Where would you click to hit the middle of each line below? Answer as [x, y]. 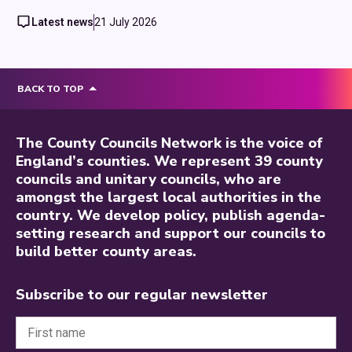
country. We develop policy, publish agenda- [170, 215]
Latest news [62, 22]
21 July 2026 [126, 22]
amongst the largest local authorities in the [169, 197]
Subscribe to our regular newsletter [142, 294]
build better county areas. [106, 251]
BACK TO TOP [50, 88]
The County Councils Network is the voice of [169, 143]
